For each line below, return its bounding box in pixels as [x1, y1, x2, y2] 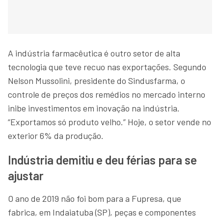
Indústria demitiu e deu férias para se [8, 152, 197, 167]
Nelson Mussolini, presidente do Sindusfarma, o [8, 75, 185, 86]
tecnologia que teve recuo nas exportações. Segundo [8, 61, 206, 72]
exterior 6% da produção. [8, 130, 104, 141]
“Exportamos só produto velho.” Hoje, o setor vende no [8, 116, 211, 127]
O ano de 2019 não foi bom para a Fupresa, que [8, 192, 181, 204]
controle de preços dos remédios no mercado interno [8, 88, 205, 100]
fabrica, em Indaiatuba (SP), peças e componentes [8, 206, 196, 218]
